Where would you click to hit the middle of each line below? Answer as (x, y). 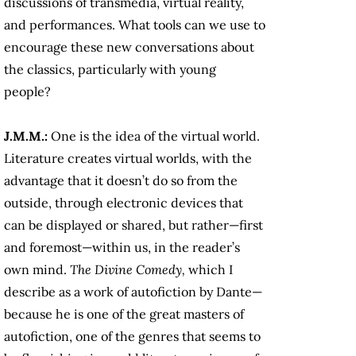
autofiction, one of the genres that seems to (132, 337)
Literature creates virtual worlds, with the (128, 159)
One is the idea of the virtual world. (155, 136)
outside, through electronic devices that (124, 203)
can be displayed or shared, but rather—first (133, 225)
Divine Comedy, (141, 270)
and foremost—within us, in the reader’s (122, 248)
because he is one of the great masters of (124, 314)
